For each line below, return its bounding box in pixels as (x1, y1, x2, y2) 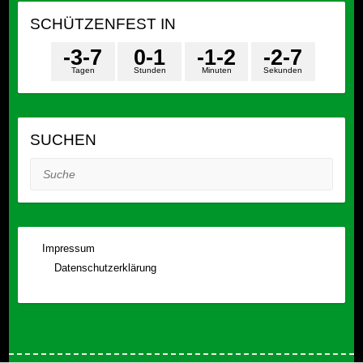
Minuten (201, 66, 232, 75)
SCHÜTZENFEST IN (29, 15, 176, 33)
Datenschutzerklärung (53, 262, 156, 275)
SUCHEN (29, 131, 96, 149)
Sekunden (263, 66, 303, 75)
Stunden (133, 66, 166, 75)
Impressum (41, 242, 98, 255)
